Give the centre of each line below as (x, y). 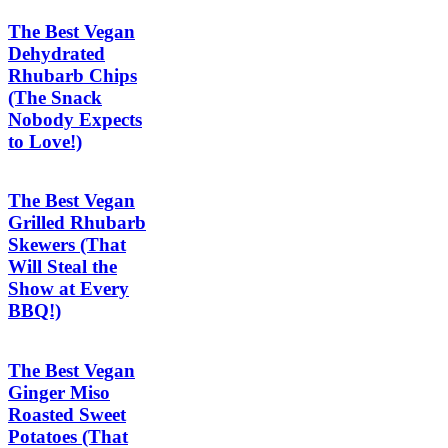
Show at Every (68, 289)
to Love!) (45, 141)
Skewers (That (67, 245)
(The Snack (55, 97)
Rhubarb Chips (72, 75)
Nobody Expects (75, 119)
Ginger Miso (59, 392)
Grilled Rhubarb (77, 223)
